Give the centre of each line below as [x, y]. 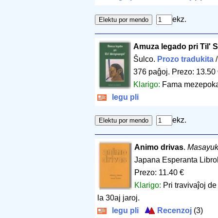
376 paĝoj [151, 72]
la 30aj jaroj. [118, 198]
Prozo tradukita [186, 59]
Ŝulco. [145, 59]
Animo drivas [159, 147]
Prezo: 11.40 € [159, 172]
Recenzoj [173, 210]
